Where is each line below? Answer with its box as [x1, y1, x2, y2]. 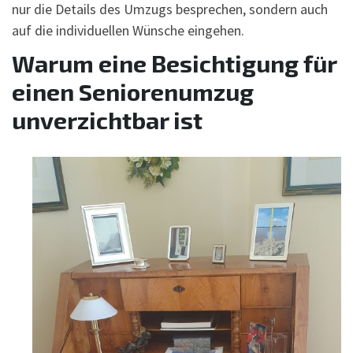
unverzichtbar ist [12, 105, 203, 134]
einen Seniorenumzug [12, 76, 254, 106]
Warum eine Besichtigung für [12, 48, 336, 77]
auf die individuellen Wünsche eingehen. [12, 20, 244, 39]
